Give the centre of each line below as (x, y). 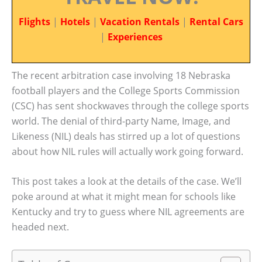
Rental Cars (216, 22)
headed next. (40, 227)
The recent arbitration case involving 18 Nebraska (121, 75)
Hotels (75, 22)
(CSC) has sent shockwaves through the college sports (130, 106)
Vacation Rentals (140, 22)
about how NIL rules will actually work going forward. (127, 151)
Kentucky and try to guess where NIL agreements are (128, 212)
